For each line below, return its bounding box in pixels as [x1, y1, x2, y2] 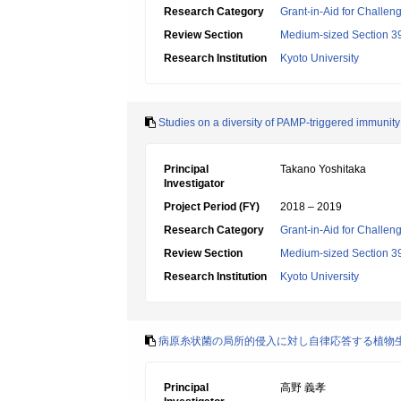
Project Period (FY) [164, 200, 260, 213]
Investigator [164, 177, 225, 190]
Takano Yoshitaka [280, 163, 366, 175]
